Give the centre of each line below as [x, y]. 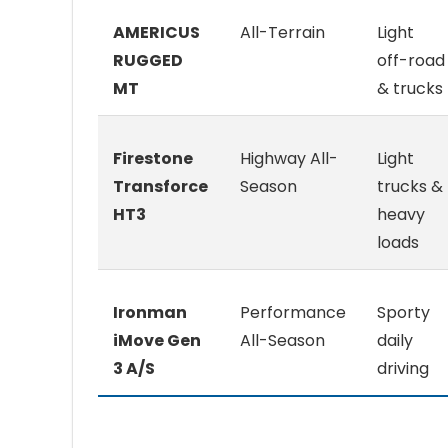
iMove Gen [157, 341]
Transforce [160, 187]
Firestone [153, 159]
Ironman [150, 313]
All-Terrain [282, 33]
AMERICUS [156, 33]
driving [403, 369]
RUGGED [148, 61]
